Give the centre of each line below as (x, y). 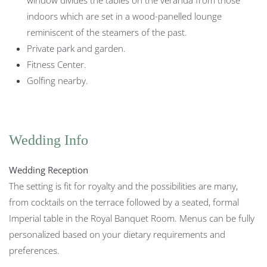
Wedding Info (49, 140)
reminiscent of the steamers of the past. (107, 32)
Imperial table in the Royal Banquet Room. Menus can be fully (132, 218)
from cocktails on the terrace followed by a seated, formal (124, 202)
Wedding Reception (49, 170)
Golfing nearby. (58, 80)
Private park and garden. (76, 48)
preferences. (34, 250)
